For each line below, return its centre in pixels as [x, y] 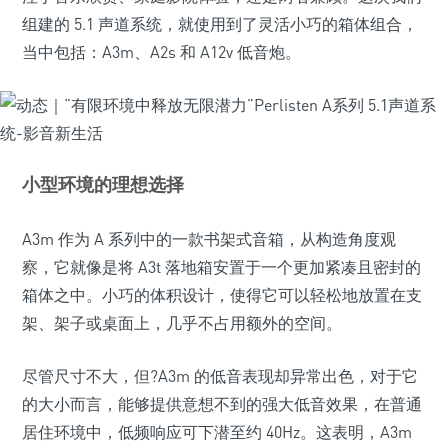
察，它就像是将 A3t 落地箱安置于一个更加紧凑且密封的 [221, 267]
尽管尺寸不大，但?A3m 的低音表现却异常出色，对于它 [220, 376]
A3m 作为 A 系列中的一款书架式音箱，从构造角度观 [209, 239]
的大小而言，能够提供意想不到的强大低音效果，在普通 [222, 404]
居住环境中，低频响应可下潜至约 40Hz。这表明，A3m [217, 432]
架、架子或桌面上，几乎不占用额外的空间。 [182, 323]
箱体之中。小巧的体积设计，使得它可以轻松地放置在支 [222, 295]
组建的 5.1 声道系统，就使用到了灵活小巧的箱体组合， [220, 24]
